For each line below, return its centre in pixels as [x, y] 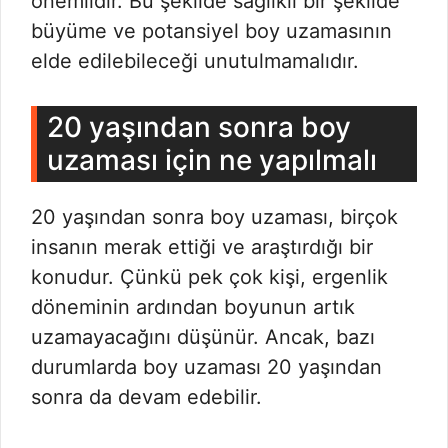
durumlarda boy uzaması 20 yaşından [206, 367]
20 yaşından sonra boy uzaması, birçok [214, 217]
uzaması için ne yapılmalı [212, 160]
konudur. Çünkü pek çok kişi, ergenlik [209, 277]
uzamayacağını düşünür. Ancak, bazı [203, 337]
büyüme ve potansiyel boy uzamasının [211, 31]
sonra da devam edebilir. [146, 397]
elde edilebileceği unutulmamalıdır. [195, 61]
